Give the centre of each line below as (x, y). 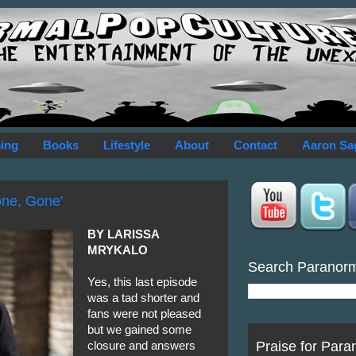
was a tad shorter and (144, 298)
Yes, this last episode (143, 282)
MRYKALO (118, 250)
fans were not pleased (145, 313)
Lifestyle (127, 145)
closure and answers (142, 345)
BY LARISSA (124, 234)
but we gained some (140, 329)
